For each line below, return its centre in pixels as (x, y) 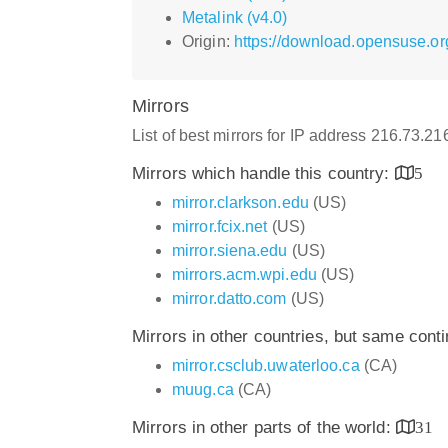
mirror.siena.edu (230, 250)
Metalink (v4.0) (235, 17)
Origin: (208, 41)
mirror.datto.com (229, 298)
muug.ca (203, 389)
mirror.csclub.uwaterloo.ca (266, 365)
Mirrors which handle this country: (263, 173)
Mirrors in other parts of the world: (264, 427)
